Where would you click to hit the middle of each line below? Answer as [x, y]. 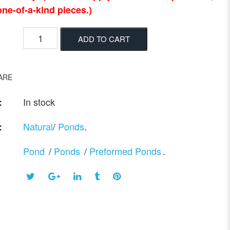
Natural [38, 127]
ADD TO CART [104, 39]
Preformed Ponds [125, 151]
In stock [39, 102]
